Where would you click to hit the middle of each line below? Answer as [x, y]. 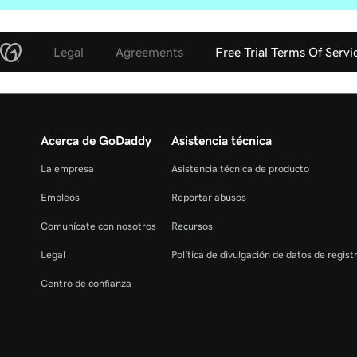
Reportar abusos [208, 197]
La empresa [67, 168]
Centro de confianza [86, 283]
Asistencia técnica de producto [240, 168]
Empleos [60, 197]
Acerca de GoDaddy [96, 140]
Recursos [192, 226]
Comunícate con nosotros [98, 226]
